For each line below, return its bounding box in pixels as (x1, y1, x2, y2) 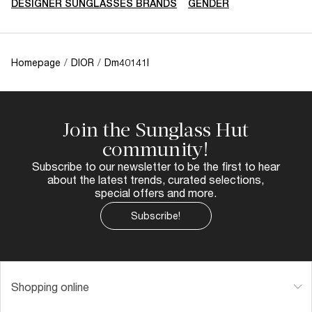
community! (102, 137, 210, 161)
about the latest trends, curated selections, (47, 172, 264, 186)
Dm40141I (104, 56, 149, 68)
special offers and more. (95, 185, 217, 199)
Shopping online (11, 279, 89, 293)
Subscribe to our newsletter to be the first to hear (31, 159, 280, 173)
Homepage (11, 56, 61, 68)
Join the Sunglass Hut (62, 118, 249, 141)
